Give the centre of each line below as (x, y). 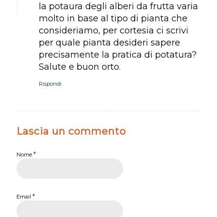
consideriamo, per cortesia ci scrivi (113, 30)
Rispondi (50, 84)
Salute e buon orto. (79, 67)
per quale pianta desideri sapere (109, 42)
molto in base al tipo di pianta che (113, 18)
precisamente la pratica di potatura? (117, 54)
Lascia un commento (71, 131)
